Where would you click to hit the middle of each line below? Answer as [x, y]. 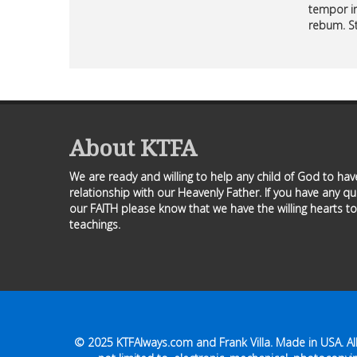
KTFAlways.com [154, 342]
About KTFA [133, 147]
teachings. [95, 224]
